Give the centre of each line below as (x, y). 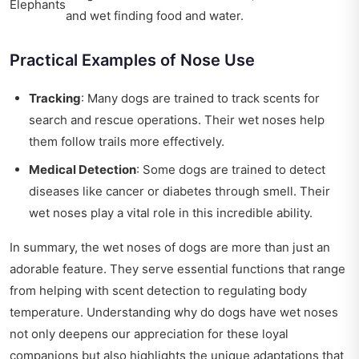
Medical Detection (83, 170)
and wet (88, 16)
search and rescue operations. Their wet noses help (177, 120)
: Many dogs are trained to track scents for (200, 99)
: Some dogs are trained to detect (231, 170)
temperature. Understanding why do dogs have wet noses (174, 313)
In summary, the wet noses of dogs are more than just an (170, 248)
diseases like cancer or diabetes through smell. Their (179, 192)
